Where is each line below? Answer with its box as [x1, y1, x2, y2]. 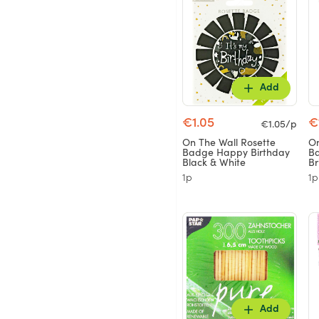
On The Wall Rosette [182, 137, 276, 149]
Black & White [182, 157, 246, 169]
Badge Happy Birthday [182, 147, 290, 159]
